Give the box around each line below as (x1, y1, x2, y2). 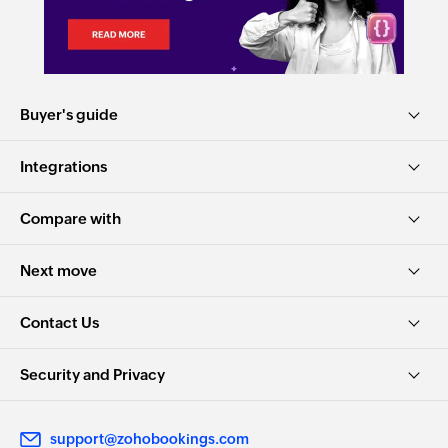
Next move (20, 261, 97, 279)
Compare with (20, 209, 121, 227)
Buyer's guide (20, 105, 118, 123)
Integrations (20, 157, 107, 175)
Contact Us (20, 313, 99, 331)
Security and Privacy (20, 365, 165, 383)
